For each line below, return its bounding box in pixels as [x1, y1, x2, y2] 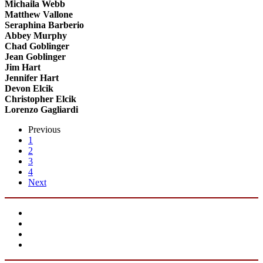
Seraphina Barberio [5, 20, 84, 30]
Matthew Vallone [5, 9, 73, 19]
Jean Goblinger [5, 52, 66, 62]
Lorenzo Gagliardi [5, 104, 78, 114]
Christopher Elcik [5, 94, 76, 104]
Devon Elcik [5, 83, 53, 93]
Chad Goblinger [5, 41, 69, 51]
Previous [28, 124, 60, 134]
